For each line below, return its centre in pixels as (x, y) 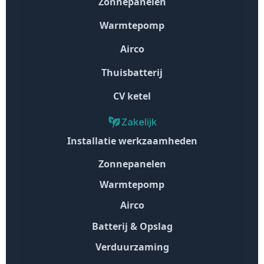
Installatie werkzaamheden (132, 141)
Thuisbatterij (132, 72)
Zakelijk (139, 121)
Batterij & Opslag (132, 226)
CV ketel (132, 96)
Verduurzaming (132, 247)
